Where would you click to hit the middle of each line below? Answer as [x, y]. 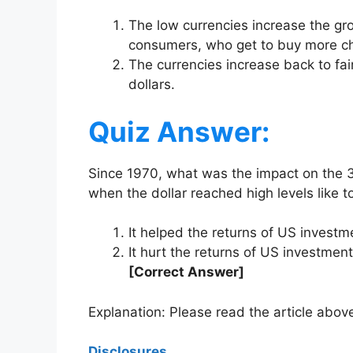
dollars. [152, 85]
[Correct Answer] [186, 272]
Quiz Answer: [179, 131]
